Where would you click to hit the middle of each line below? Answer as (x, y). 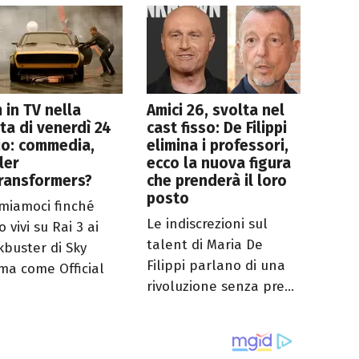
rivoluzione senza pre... (221, 286)
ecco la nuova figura (219, 163)
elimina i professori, (218, 145)
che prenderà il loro (217, 180)
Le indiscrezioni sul (208, 224)
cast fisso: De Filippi (217, 127)
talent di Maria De (205, 244)
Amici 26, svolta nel (216, 110)
